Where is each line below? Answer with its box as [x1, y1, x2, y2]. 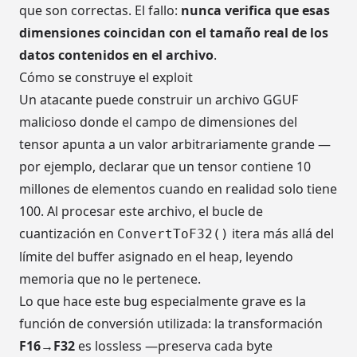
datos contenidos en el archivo [19, 46, 214, 65]
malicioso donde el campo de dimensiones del [19, 113, 297, 131]
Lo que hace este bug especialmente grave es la [19, 292, 306, 311]
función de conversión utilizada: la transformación [19, 315, 323, 333]
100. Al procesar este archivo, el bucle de [19, 202, 263, 221]
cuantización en [19, 225, 117, 243]
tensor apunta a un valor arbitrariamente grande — [19, 135, 331, 154]
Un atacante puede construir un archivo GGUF [19, 91, 298, 109]
